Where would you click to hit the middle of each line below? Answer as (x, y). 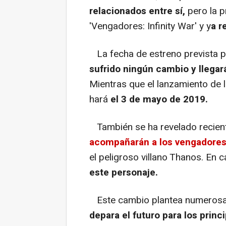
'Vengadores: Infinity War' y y (150, 26)
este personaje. (124, 173)
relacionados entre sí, (137, 11)
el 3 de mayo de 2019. (159, 100)
